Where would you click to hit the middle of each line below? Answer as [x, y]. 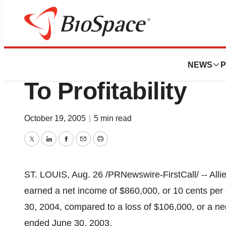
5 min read [113, 118]
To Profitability [105, 91]
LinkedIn [65, 146]
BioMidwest [42, 36]
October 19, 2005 [56, 118]
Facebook [85, 146]
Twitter [44, 146]
